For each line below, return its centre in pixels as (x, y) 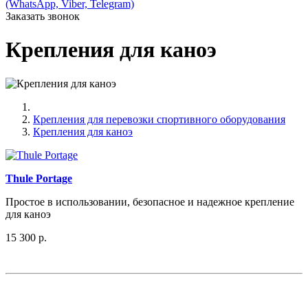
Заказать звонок (43, 16)
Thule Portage (39, 178)
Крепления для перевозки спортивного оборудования (159, 119)
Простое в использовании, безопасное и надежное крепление (150, 201)
